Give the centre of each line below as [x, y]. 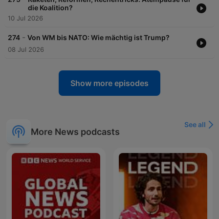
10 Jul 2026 [25, 18]
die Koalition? [50, 8]
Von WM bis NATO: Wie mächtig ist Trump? [99, 38]
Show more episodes [109, 83]
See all [195, 125]
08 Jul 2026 [26, 50]
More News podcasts [75, 131]
